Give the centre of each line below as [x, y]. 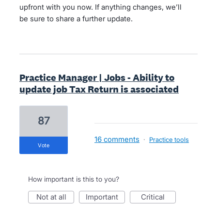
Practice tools [169, 139]
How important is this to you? [74, 179]
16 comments [117, 139]
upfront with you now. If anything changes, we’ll [101, 7]
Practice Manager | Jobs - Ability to [97, 77]
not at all [54, 197]
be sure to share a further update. [76, 19]
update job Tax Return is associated [99, 89]
